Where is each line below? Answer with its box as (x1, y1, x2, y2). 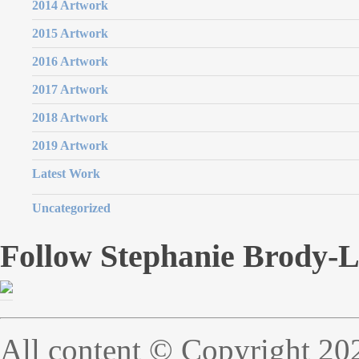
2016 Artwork (32, 54, 108, 69)
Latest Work (32, 167, 100, 181)
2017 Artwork (32, 83, 108, 97)
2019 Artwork (32, 139, 108, 153)
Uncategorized (32, 201, 111, 216)
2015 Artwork (32, 26, 108, 41)
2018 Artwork (32, 111, 108, 125)
